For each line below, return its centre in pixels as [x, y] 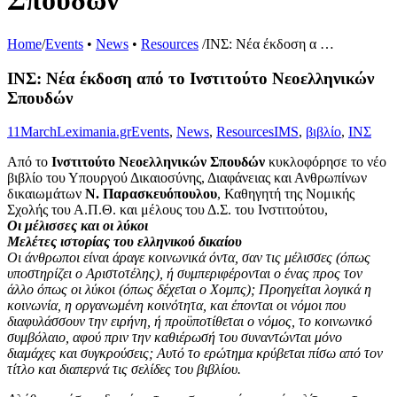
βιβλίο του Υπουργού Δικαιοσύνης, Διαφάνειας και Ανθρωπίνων [187, 178]
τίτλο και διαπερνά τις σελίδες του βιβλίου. [124, 370]
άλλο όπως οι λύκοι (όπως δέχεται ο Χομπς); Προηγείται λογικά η [189, 290]
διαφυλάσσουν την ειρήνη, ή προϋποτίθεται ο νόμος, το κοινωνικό [190, 322]
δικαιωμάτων [46, 194]
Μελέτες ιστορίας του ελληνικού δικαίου [125, 242]
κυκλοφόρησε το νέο [326, 162]
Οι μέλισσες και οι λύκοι [78, 226]
